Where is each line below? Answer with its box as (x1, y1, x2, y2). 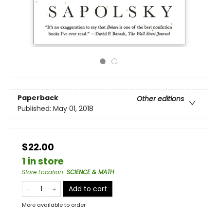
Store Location (22, 168, 63, 176)
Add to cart (69, 184, 107, 194)
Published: (18, 104, 53, 114)
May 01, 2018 (53, 104, 93, 114)
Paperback (18, 93, 58, 103)
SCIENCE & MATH (67, 168, 114, 176)
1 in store (22, 155, 64, 168)
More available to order (22, 201, 86, 209)
